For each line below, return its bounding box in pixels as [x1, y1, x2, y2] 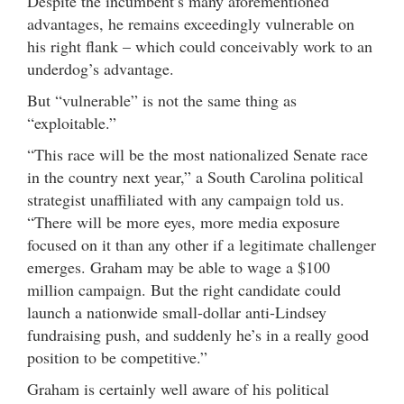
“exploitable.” [27, 112, 116, 134]
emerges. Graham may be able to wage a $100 [27, 256, 330, 279]
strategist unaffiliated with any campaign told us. [27, 188, 344, 211]
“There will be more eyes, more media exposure [27, 211, 340, 234]
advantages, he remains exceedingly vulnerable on [27, 13, 354, 35]
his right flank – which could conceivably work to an [27, 35, 372, 58]
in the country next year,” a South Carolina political [27, 166, 363, 188]
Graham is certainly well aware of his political [27, 378, 329, 400]
